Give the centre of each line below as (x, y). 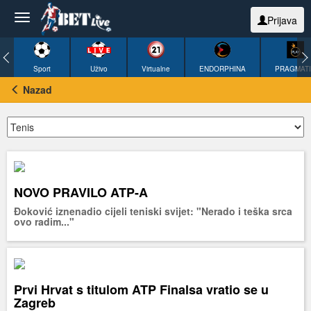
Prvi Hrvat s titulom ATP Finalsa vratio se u (141, 289)
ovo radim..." (44, 222)
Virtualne (156, 69)
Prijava (282, 20)
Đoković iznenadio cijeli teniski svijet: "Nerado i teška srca (153, 211)
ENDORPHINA (222, 69)
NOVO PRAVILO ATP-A (81, 193)
